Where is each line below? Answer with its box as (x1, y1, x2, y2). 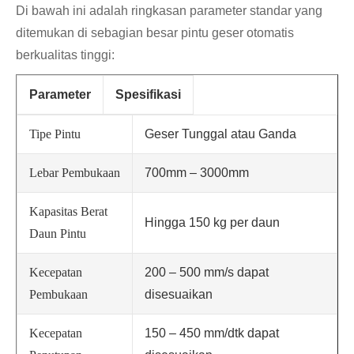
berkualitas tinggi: (16, 48, 115, 62)
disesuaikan (145, 288, 213, 302)
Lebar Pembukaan (29, 166, 120, 180)
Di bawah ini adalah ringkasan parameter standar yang (16, 4, 322, 18)
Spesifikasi (115, 88, 181, 102)
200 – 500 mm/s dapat (145, 265, 269, 280)
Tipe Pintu (29, 127, 81, 141)
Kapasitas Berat (29, 205, 107, 219)
